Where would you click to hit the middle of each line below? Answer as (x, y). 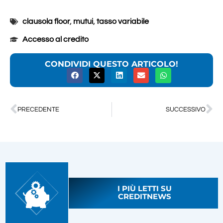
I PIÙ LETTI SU (145, 189)
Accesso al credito (56, 40)
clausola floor (46, 22)
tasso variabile (123, 22)
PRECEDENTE (38, 110)
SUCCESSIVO (186, 110)
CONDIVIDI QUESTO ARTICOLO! (111, 64)
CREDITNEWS (145, 197)
